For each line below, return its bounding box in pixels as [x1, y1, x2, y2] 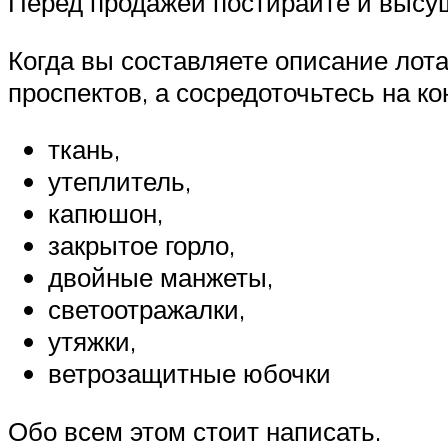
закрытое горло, [48, 229, 235, 262]
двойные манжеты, [48, 261, 273, 294]
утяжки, [48, 325, 136, 358]
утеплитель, [48, 165, 191, 198]
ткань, [48, 133, 120, 166]
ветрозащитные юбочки [48, 357, 331, 390]
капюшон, [48, 197, 163, 230]
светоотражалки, [48, 293, 245, 326]
